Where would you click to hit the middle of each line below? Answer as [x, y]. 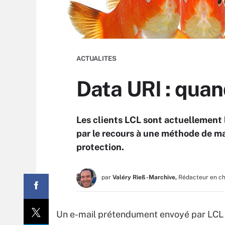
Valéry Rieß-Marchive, [145, 177]
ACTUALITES [96, 59]
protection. [100, 147]
